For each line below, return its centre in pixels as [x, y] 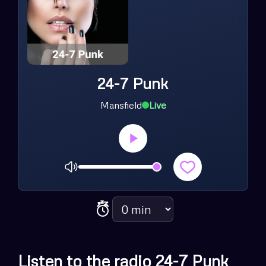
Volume [151, 174]
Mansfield [121, 105]
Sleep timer [161, 217]
